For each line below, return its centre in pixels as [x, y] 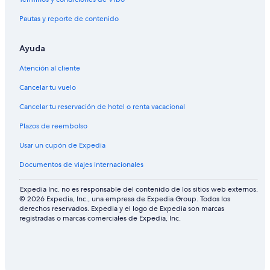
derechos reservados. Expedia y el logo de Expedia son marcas [122, 209]
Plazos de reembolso [53, 126]
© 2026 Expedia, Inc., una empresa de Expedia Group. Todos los [125, 199]
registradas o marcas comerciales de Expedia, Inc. [100, 218]
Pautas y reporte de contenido [69, 19]
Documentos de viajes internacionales [81, 165]
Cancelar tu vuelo [48, 88]
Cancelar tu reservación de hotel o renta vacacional [102, 107]
